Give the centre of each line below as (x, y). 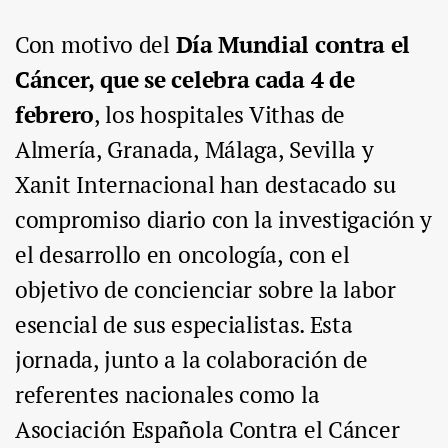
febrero (54, 115)
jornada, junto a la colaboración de (191, 360)
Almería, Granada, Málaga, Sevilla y (194, 150)
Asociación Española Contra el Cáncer (207, 430)
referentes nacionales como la (167, 395)
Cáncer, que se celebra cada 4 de (185, 80)
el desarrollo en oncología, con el (182, 255)
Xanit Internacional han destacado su (205, 185)
